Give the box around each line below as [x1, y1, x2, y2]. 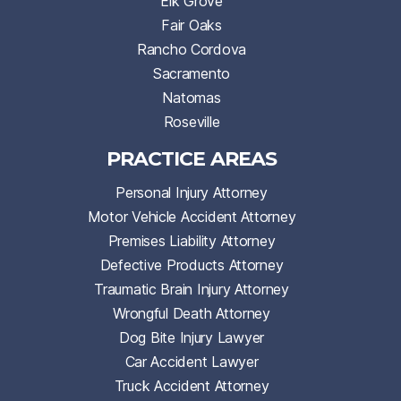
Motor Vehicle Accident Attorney [87, 207, 296, 226]
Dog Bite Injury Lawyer [118, 328, 265, 346]
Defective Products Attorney [99, 255, 284, 274]
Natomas [162, 88, 221, 107]
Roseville [163, 112, 220, 131]
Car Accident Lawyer [124, 352, 259, 371]
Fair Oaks [161, 15, 222, 34]
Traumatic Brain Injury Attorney [94, 279, 289, 298]
